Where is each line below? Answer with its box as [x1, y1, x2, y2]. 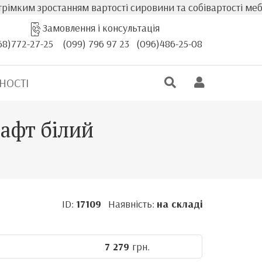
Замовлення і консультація [42, 21, 160, 35]
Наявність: [101, 197, 157, 211]
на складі [156, 197, 203, 211]
